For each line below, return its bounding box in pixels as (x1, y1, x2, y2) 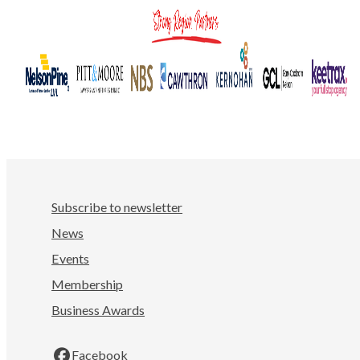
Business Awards (51, 302, 145, 318)
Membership (51, 276, 124, 292)
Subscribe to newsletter (51, 199, 183, 215)
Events (51, 251, 90, 267)
